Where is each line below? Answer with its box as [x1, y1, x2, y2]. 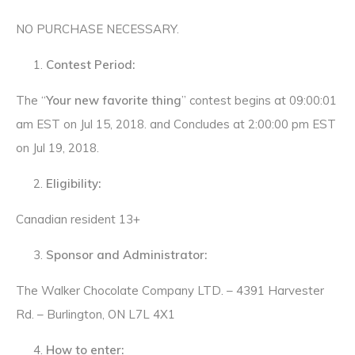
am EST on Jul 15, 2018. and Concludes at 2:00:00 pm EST [16, 116, 336, 132]
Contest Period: [46, 56, 135, 72]
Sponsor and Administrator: [46, 246, 207, 262]
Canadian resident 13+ [16, 211, 140, 227]
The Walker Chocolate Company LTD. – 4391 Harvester [16, 282, 324, 298]
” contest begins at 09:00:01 [181, 92, 337, 108]
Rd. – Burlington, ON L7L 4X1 [16, 306, 175, 322]
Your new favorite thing [46, 92, 181, 108]
